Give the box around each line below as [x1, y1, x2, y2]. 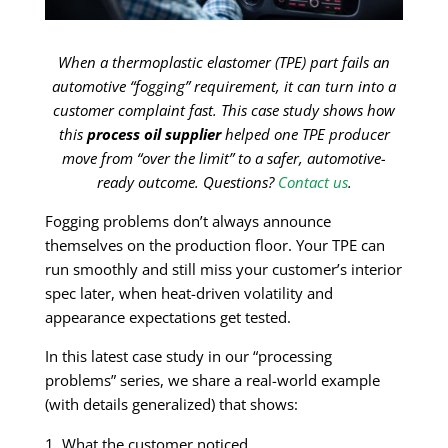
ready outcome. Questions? [96, 172, 278, 193]
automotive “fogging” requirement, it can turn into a [52, 76, 396, 97]
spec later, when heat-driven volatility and [45, 283, 333, 304]
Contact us [277, 172, 348, 193]
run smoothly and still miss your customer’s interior [45, 259, 402, 280]
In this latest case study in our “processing [45, 346, 332, 367]
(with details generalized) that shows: [45, 394, 298, 415]
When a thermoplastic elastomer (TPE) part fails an [58, 52, 390, 73]
